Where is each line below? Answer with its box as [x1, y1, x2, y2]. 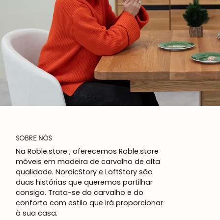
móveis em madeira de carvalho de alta [16, 157, 160, 167]
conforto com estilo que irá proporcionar [16, 198, 163, 208]
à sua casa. [16, 208, 57, 219]
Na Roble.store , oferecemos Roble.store [16, 146, 159, 157]
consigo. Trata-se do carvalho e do [16, 188, 143, 198]
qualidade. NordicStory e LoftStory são [16, 167, 153, 177]
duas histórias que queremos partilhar [16, 177, 153, 188]
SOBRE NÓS [16, 134, 52, 143]
